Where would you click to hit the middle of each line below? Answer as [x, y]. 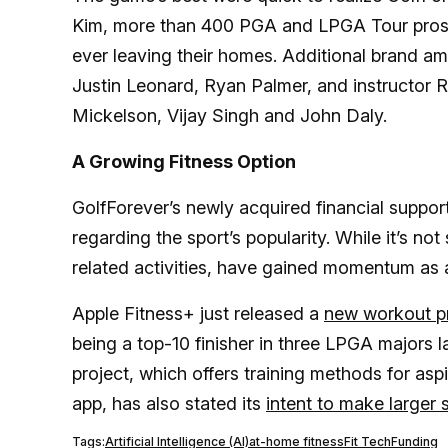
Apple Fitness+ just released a [198, 313]
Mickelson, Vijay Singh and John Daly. [232, 115]
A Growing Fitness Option [184, 161]
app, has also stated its [169, 403]
